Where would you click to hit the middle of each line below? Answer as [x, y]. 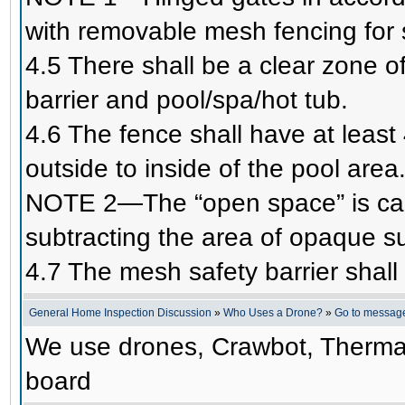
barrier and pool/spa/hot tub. [187, 99]
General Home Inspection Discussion [120, 313]
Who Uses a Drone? [273, 313]
